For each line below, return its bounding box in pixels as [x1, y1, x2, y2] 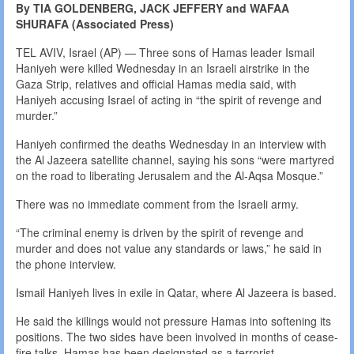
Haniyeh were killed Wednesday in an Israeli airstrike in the [16, 60, 310, 77]
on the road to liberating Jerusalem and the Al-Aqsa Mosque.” [16, 168, 323, 184]
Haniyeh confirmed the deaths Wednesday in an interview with [16, 136, 326, 153]
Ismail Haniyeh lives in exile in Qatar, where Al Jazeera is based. [16, 284, 337, 301]
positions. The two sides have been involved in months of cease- [16, 329, 338, 345]
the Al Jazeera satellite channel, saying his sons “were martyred [16, 152, 334, 168]
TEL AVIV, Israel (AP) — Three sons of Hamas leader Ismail [16, 44, 314, 61]
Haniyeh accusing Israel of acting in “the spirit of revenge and [16, 92, 322, 108]
